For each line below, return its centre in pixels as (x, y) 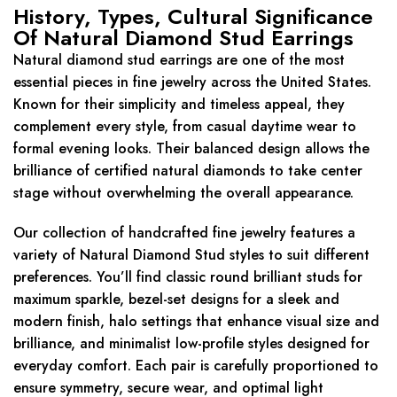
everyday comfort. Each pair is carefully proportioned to (196, 365)
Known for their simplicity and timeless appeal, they (179, 104)
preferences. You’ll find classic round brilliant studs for (188, 276)
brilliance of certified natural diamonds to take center (188, 170)
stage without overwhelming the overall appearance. (183, 192)
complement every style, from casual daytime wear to (185, 126)
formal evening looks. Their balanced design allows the (191, 148)
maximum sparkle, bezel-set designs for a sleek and (176, 299)
